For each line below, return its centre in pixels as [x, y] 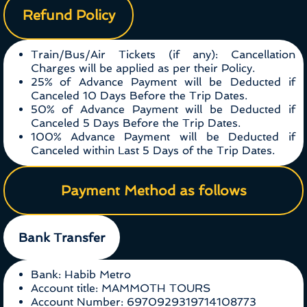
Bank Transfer [62, 238]
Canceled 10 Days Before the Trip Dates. [139, 96]
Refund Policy [69, 15]
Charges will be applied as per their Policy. [143, 69]
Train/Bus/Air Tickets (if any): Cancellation [163, 55]
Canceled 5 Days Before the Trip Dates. [136, 123]
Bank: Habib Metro [81, 275]
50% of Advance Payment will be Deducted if [163, 110]
